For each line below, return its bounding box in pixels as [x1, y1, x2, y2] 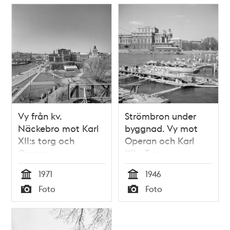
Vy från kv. [18, 110, 62, 122]
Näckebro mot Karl [18, 122, 99, 135]
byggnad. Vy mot [125, 122, 198, 135]
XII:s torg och [18, 135, 75, 147]
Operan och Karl [125, 135, 194, 147]
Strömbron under [125, 110, 196, 122]
